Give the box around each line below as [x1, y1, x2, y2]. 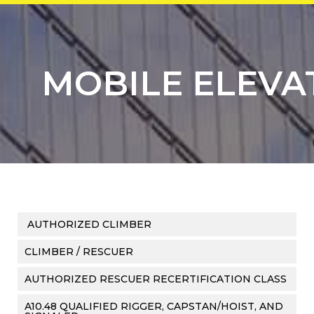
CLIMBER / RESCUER [25, 245, 133, 258]
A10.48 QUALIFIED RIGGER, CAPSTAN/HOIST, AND [25, 300, 283, 313]
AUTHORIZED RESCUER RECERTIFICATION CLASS [25, 273, 287, 285]
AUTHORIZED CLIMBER [25, 218, 151, 231]
